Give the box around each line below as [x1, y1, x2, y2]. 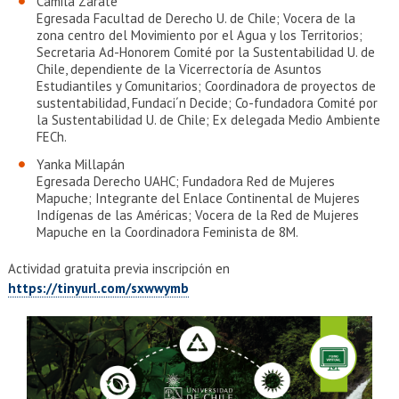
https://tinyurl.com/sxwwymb [7, 280, 189, 297]
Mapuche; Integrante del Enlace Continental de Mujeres [36, 190, 360, 207]
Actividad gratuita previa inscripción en [7, 260, 230, 277]
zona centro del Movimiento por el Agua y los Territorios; [36, 27, 362, 44]
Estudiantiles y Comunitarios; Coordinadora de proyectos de [36, 77, 376, 94]
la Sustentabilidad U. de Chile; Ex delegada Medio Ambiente [36, 111, 380, 128]
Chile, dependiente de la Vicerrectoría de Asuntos [36, 61, 322, 77]
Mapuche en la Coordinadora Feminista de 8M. [36, 224, 298, 240]
